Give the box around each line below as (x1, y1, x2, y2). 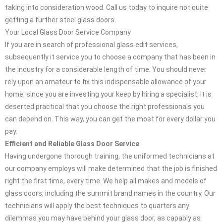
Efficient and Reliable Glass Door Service (5, 140, 139, 148)
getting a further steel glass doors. (5, 16, 116, 24)
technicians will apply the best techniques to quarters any (5, 202, 189, 210)
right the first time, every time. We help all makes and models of (5, 177, 207, 185)
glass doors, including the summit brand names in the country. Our (5, 189, 216, 198)
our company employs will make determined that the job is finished (5, 165, 217, 173)
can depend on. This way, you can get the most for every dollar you (5, 115, 216, 123)
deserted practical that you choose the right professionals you (5, 103, 205, 111)
